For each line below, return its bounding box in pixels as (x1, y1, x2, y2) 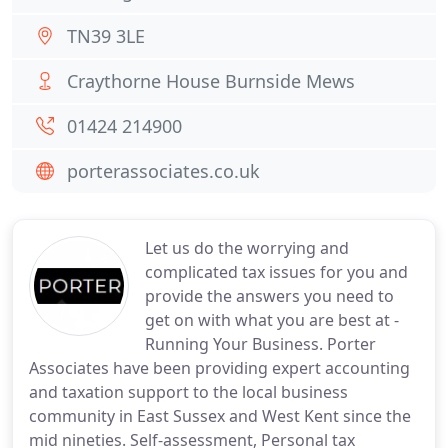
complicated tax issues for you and (145, 261, 408, 283)
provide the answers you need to (145, 285, 394, 307)
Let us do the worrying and (145, 237, 349, 259)
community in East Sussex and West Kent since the (29, 405, 411, 427)
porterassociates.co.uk (67, 159, 260, 183)
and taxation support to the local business (29, 381, 348, 403)
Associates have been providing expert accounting (29, 357, 410, 379)
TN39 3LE (67, 24, 145, 48)
